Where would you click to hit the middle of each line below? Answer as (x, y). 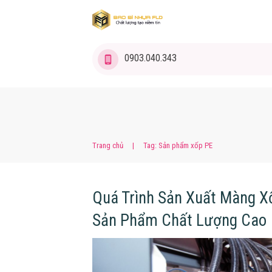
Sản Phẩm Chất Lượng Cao (179, 220)
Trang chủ (108, 145)
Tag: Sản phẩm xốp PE (178, 145)
